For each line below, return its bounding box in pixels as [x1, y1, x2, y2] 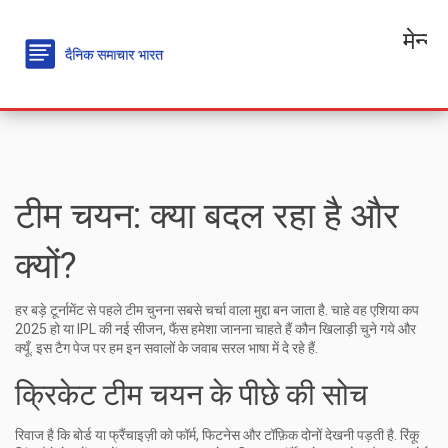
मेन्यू [403, 25, 436, 49]
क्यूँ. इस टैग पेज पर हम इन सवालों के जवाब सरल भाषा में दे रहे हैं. [15, 340, 318, 356]
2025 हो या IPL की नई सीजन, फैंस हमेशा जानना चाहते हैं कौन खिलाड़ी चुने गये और [15, 321, 416, 337]
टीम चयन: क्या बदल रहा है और [15, 195, 399, 237]
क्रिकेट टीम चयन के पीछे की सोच [15, 377, 368, 412]
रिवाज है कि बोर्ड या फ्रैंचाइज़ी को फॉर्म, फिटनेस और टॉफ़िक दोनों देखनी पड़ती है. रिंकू [15, 427, 419, 443]
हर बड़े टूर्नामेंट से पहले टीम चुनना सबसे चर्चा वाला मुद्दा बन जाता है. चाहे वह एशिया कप [15, 302, 419, 318]
